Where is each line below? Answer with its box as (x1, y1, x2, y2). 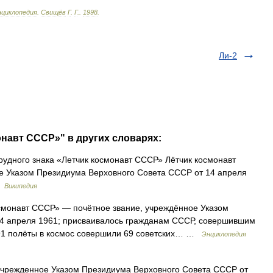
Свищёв (41, 9, 66, 16)
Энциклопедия (202, 230, 246, 238)
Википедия (4, 182, 37, 190)
